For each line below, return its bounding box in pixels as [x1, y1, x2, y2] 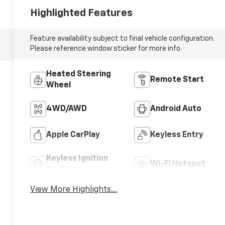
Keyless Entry [150, 131, 203, 139]
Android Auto [150, 104, 201, 113]
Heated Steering [46, 70, 111, 78]
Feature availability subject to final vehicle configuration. [30, 35, 215, 42]
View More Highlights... [30, 185, 118, 194]
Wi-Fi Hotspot [150, 160, 205, 168]
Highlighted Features [30, 8, 133, 18]
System [46, 165, 77, 174]
